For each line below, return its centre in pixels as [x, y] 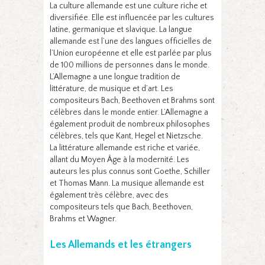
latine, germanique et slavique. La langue [121, 29]
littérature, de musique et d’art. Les [112, 88]
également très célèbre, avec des [109, 195]
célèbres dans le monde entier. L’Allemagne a [129, 112]
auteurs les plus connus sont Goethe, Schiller [130, 171]
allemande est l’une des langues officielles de [131, 41]
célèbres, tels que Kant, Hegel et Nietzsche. [126, 136]
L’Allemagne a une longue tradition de [115, 77]
